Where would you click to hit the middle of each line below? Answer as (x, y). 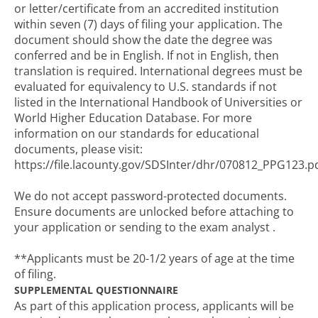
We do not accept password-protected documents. (150, 196)
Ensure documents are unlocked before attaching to (154, 212)
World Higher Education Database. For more (133, 118)
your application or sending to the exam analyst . (145, 227)
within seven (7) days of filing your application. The (148, 24)
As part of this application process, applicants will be (154, 306)
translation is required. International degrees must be (158, 71)
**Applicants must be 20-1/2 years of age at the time (154, 258)
